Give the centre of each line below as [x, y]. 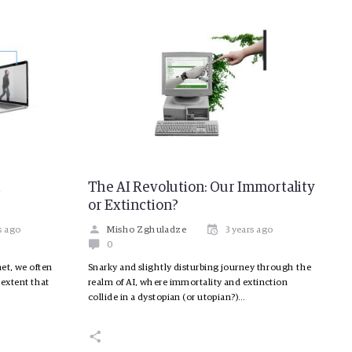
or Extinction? [133, 205]
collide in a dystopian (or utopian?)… [167, 297]
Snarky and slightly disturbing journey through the [200, 268]
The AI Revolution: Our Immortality [201, 187]
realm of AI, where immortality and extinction [188, 282]
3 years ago [249, 230]
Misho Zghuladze [147, 230]
